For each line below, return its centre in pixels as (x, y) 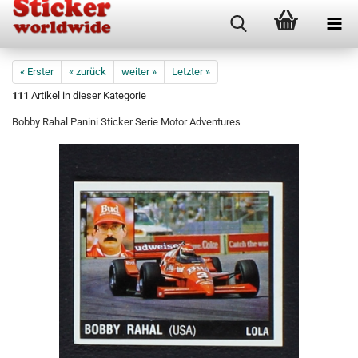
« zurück (88, 72)
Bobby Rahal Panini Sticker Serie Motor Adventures (126, 122)
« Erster (37, 72)
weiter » (139, 72)
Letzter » (191, 72)
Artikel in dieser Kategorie (88, 95)
